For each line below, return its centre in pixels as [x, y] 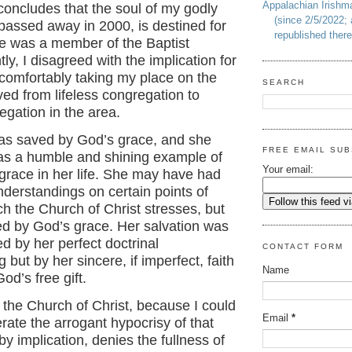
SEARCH [284, 82]
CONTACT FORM [303, 246]
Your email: [288, 169]
